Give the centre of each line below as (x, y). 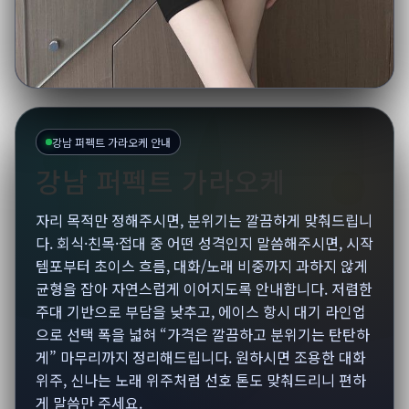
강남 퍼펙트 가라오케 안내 (111, 142)
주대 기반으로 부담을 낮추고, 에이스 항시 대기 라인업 (201, 311)
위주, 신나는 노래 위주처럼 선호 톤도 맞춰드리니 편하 (201, 380)
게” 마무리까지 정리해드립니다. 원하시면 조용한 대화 (201, 357)
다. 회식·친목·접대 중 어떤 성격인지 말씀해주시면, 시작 (204, 243)
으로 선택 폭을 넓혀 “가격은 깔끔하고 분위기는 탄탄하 (203, 334)
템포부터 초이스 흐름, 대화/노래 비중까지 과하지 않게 (202, 266)
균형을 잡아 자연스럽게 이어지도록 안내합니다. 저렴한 (204, 288)
